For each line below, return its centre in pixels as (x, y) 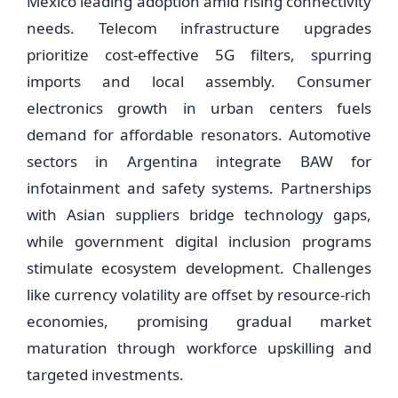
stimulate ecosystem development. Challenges (199, 268)
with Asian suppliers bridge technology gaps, (199, 215)
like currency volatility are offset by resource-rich (199, 295)
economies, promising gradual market (199, 321)
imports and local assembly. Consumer (199, 81)
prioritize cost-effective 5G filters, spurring (199, 55)
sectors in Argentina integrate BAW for (199, 161)
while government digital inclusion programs (199, 241)
